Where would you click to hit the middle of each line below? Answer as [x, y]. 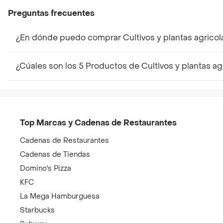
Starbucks [37, 210]
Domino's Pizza [46, 168]
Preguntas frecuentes [51, 13]
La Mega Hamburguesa [60, 196]
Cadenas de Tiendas [55, 155]
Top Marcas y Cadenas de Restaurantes [98, 123]
